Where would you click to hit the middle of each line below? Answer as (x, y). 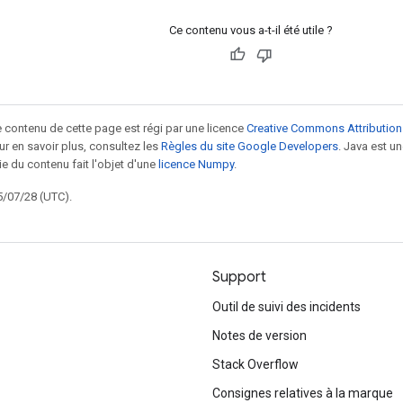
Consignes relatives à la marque (303, 393)
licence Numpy (196, 164)
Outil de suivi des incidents (287, 307)
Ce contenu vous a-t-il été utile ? (251, 30)
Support (239, 277)
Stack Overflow (255, 364)
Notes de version (260, 336)
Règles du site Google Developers (250, 146)
